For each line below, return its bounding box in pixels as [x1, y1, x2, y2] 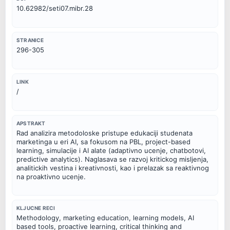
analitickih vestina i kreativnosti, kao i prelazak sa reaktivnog [16, 163, 209, 172]
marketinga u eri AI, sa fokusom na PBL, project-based [16, 137, 190, 146]
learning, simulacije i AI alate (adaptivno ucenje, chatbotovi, [16, 146, 206, 155]
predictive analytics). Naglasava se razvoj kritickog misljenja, [16, 155, 208, 163]
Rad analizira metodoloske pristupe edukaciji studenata [16, 128, 193, 137]
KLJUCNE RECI [16, 205, 55, 212]
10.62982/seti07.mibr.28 [16, 4, 93, 13]
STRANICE [16, 36, 44, 43]
